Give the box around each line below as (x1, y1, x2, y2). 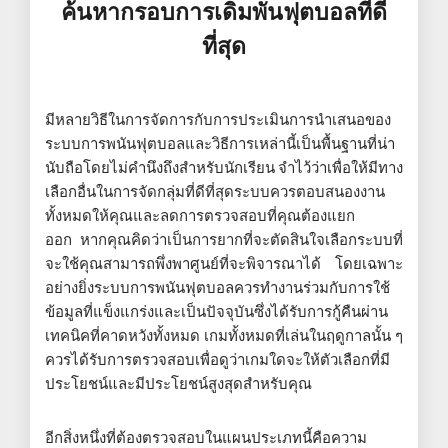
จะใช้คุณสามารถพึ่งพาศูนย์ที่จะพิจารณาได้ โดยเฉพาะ (45, 251, 403, 275)
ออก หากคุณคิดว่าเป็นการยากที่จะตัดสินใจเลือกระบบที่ (45, 227, 403, 251)
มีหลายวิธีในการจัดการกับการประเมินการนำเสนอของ (45, 107, 391, 131)
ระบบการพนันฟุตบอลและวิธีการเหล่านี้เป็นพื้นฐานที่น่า (45, 131, 395, 155)
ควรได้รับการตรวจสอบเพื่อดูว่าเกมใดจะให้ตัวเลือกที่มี (45, 347, 390, 371)
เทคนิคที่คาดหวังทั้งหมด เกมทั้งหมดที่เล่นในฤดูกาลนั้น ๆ (45, 323, 403, 347)
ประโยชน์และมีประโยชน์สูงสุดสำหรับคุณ (45, 371, 312, 395)
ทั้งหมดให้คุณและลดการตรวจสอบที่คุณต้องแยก (45, 203, 355, 227)
